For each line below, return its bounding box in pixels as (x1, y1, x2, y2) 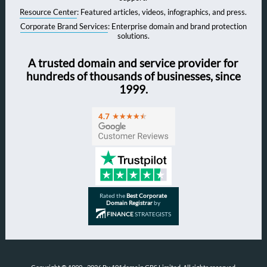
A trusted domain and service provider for (28, 57, 239, 70)
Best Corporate (126, 191, 167, 199)
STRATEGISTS (133, 210, 171, 218)
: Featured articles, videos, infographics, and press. (77, 7, 247, 17)
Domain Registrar (106, 198, 153, 206)
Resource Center (20, 7, 77, 17)
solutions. (117, 31, 150, 41)
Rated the (100, 191, 127, 199)
